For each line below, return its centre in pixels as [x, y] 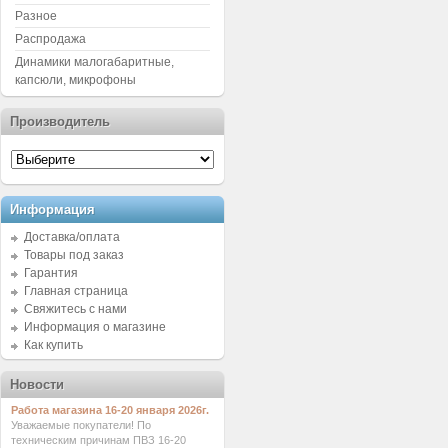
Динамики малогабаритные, [94, 62]
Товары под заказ [74, 255]
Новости [37, 384]
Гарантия [51, 273]
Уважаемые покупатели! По [81, 425]
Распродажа [50, 39]
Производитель [60, 121]
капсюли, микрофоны [75, 80]
